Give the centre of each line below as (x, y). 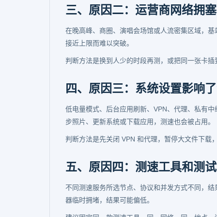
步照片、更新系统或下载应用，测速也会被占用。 (140, 122)
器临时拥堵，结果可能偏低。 (109, 200)
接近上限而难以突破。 (99, 43)
